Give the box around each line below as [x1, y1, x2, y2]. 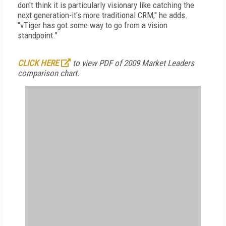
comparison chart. [18, 68, 79, 78]
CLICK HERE [18, 58, 59, 68]
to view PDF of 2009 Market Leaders [71, 58, 194, 68]
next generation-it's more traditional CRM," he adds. [18, 10, 188, 20]
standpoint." [18, 30, 58, 40]
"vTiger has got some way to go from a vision [18, 20, 167, 30]
